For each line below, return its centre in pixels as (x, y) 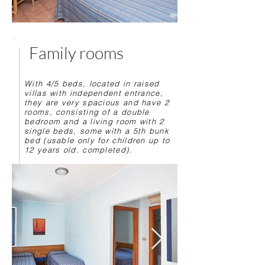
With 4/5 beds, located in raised (92, 83)
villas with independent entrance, (94, 93)
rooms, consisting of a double (87, 112)
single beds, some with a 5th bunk (97, 131)
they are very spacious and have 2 (97, 102)
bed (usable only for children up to (97, 140)
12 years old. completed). (78, 150)
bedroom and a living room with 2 (94, 121)
